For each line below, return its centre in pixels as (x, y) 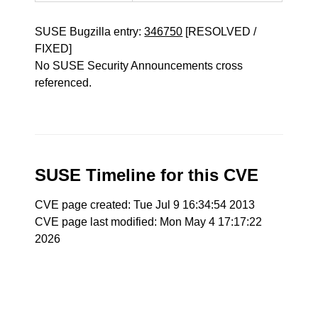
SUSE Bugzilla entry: (90, 32)
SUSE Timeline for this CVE (147, 175)
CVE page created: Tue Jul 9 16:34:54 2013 (145, 205)
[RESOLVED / (220, 32)
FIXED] (54, 49)
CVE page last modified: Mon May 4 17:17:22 (149, 222)
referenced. (64, 83)
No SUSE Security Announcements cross (139, 66)
